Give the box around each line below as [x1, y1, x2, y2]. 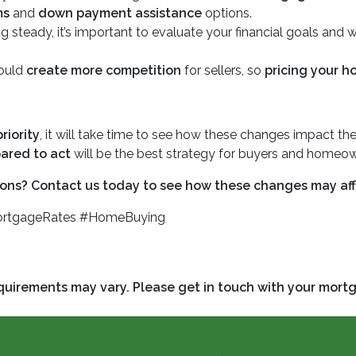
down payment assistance [38, 6, 202, 21]
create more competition [26, 63, 181, 78]
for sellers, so [181, 63, 265, 78]
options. [202, 6, 252, 21]
